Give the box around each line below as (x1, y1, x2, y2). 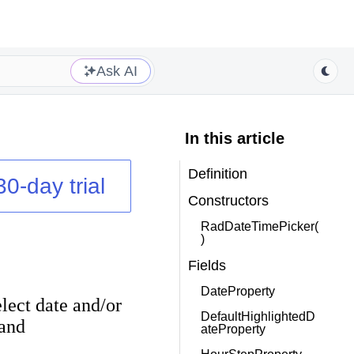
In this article (184, 130, 284, 147)
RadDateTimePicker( (200, 220, 318, 233)
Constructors (187, 193, 269, 209)
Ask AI (96, 62, 137, 79)
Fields (187, 258, 226, 273)
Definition (187, 166, 247, 182)
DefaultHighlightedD (200, 310, 315, 323)
